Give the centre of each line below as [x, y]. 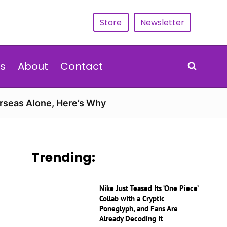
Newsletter [162, 22]
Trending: [64, 157]
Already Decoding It [131, 219]
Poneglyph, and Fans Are [139, 209]
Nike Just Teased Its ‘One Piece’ [149, 188]
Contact [81, 66]
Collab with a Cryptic [132, 198]
